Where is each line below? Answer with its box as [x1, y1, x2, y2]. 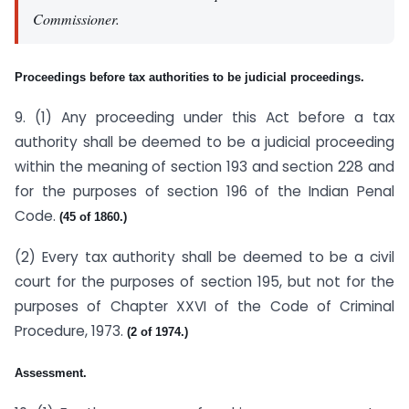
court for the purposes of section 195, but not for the [15, 271, 394, 291]
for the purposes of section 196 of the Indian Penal [15, 182, 394, 202]
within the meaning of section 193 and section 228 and [15, 157, 394, 177]
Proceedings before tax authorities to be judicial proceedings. [15, 70, 364, 85]
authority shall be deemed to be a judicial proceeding [15, 132, 394, 152]
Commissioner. [33, 8, 120, 28]
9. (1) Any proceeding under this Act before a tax [15, 108, 394, 128]
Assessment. [15, 365, 87, 380]
